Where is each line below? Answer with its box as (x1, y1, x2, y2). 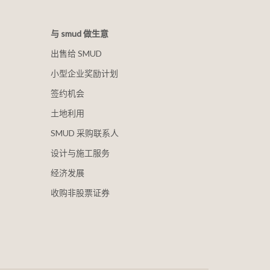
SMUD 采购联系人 (50, 128, 119, 139)
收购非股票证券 (50, 187, 110, 198)
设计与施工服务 (50, 148, 110, 159)
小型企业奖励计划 (50, 68, 118, 79)
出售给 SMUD (50, 48, 102, 59)
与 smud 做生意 (50, 28, 108, 39)
